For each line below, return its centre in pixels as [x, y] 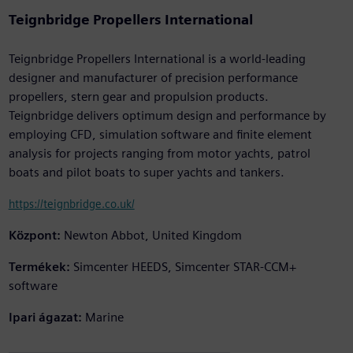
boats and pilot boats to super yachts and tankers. [146, 173]
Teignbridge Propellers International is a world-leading [157, 59]
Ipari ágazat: [45, 318]
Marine [104, 318]
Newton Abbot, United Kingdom [152, 236]
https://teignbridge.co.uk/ [71, 204]
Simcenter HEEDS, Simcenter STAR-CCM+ [184, 267]
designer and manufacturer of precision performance [153, 78]
